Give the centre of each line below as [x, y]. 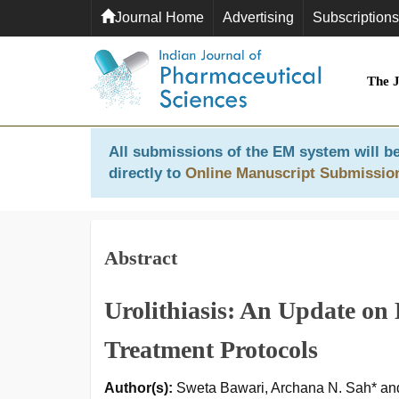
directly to [147, 173]
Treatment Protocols [211, 350]
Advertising [258, 17]
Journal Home [159, 17]
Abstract [141, 258]
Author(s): [138, 388]
